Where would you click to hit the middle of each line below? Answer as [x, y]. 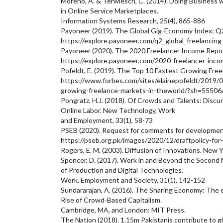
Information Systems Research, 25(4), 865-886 [133, 20]
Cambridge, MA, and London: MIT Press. [123, 210]
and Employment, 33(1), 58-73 [107, 120]
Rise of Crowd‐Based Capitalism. [111, 200]
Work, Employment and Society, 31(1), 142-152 [133, 180]
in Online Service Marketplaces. [110, 10]
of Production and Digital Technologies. [122, 170]
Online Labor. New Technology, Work [118, 110]
